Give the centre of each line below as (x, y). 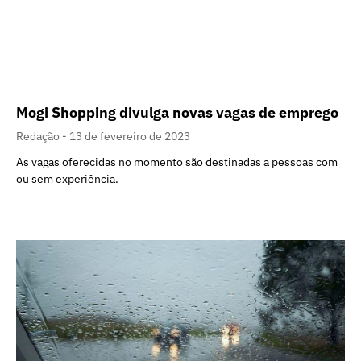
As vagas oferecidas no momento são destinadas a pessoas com (177, 162)
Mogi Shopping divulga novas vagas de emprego (179, 112)
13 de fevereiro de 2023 (130, 136)
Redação (39, 136)
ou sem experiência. (67, 178)
